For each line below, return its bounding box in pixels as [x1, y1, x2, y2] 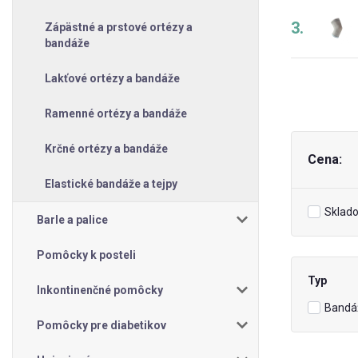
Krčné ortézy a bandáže [45, 141, 168, 155]
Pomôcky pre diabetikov [37, 318, 166, 332]
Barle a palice [37, 213, 108, 226]
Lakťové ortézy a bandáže [45, 71, 180, 85]
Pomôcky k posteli [37, 248, 136, 261]
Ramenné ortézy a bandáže [45, 106, 187, 120]
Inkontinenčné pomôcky [37, 283, 163, 296]
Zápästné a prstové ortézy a [45, 20, 193, 34]
